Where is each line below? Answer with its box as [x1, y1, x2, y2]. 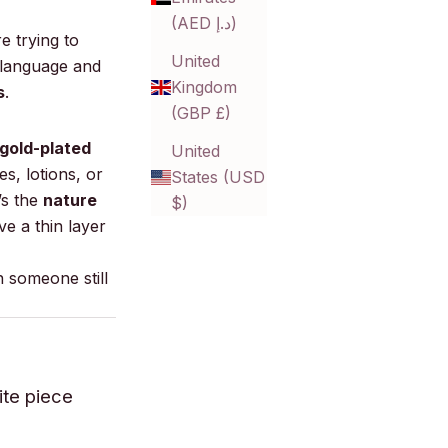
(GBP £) [171, 103, 231, 124]
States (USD [171, 167, 265, 188]
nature [43, 189, 97, 210]
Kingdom [171, 77, 237, 98]
